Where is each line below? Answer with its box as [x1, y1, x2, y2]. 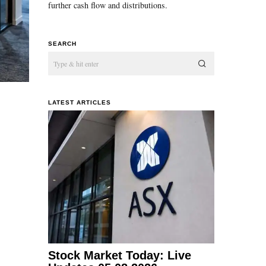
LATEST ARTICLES [48, 99, 111, 106]
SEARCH [48, 40, 77, 47]
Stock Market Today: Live [48, 248, 191, 262]
